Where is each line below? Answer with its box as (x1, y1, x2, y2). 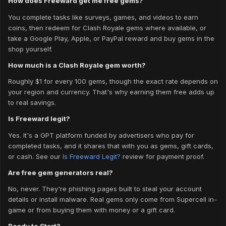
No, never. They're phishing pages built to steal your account (8, 185, 202, 193)
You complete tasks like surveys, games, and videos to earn (8, 13, 198, 21)
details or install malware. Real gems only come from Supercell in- (8, 195, 217, 204)
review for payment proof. (121, 152, 204, 160)
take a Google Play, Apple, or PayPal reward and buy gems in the (8, 34, 214, 42)
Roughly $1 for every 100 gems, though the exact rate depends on (8, 77, 218, 86)
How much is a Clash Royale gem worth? (8, 61, 146, 69)
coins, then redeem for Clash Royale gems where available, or (8, 23, 206, 32)
